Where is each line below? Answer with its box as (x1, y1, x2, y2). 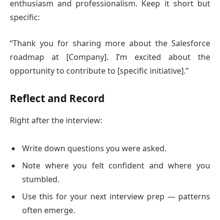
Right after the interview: (10, 114, 102, 126)
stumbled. (22, 173, 59, 185)
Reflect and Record (10, 91, 105, 106)
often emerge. (22, 204, 75, 216)
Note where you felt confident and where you (22, 160, 210, 171)
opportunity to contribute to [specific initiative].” (10, 65, 189, 76)
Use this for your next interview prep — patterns (22, 191, 210, 202)
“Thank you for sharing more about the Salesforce (10, 37, 210, 49)
